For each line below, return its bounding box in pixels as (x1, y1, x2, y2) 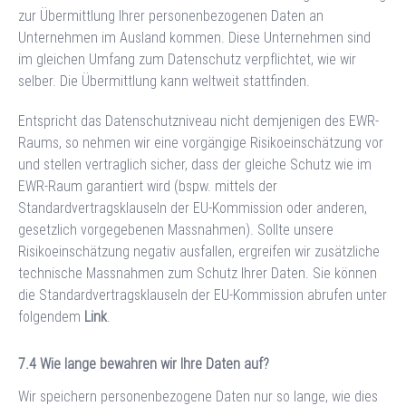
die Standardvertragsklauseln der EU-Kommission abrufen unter (18, 285, 387, 304)
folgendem (18, 307, 84, 325)
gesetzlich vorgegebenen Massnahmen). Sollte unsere (18, 220, 333, 238)
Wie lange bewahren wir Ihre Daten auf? (40, 354, 269, 372)
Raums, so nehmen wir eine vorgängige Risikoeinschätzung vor (18, 133, 383, 151)
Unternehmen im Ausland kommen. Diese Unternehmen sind (18, 28, 371, 46)
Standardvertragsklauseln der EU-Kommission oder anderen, (18, 198, 367, 217)
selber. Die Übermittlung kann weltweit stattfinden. (18, 72, 310, 90)
